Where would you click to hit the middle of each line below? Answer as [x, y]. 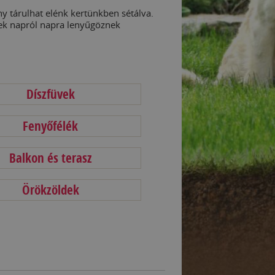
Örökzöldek [50, 190]
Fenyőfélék [51, 126]
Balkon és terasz [50, 158]
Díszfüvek [50, 94]
